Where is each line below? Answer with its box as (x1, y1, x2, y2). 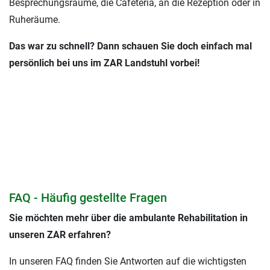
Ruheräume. (9, 14, 60, 26)
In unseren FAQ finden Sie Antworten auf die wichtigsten (9, 256, 246, 268)
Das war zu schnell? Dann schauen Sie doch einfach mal (9, 40, 252, 52)
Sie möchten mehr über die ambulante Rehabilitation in (9, 212, 248, 224)
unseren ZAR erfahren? (9, 229, 111, 241)
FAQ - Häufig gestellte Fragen (9, 190, 167, 206)
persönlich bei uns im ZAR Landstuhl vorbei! (9, 57, 199, 69)
